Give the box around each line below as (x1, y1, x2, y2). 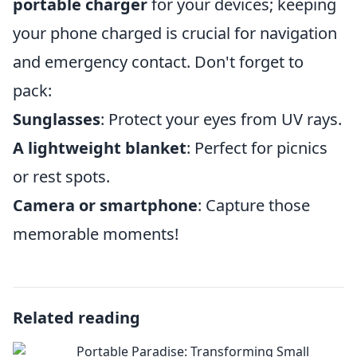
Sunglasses (13, 108, 100, 130)
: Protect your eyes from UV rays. (100, 108, 342, 130)
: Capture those (198, 194, 310, 216)
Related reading (13, 307, 140, 328)
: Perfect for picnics (186, 137, 328, 159)
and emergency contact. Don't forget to (13, 51, 304, 73)
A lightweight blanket (13, 137, 186, 159)
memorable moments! (13, 223, 178, 245)
